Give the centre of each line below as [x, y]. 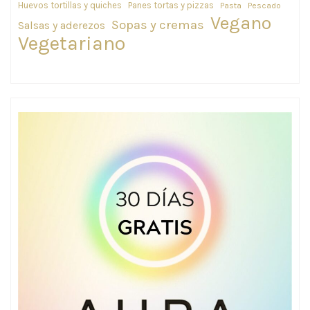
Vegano [241, 23]
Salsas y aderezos [62, 26]
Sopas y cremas [158, 25]
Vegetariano [72, 44]
